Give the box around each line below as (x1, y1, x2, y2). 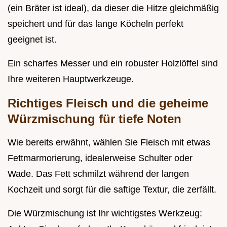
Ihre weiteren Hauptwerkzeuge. (8, 74, 134, 85)
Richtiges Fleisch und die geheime (8, 96, 208, 110)
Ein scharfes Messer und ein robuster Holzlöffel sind (8, 58, 218, 69)
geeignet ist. (8, 34, 57, 45)
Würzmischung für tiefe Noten (8, 112, 181, 126)
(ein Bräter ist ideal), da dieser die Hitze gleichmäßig (8, 3, 219, 14)
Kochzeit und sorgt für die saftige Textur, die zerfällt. (8, 184, 216, 195)
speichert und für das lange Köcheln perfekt (8, 19, 183, 29)
